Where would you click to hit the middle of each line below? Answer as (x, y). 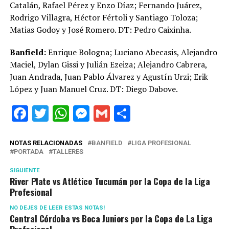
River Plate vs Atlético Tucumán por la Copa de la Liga (110, 181)
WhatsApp (106, 113)
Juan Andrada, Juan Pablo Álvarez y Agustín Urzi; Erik (109, 77)
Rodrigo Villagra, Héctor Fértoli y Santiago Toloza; (104, 17)
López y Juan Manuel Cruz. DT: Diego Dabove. (94, 89)
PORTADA (28, 152)
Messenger (129, 113)
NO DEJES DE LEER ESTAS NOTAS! (57, 208)
